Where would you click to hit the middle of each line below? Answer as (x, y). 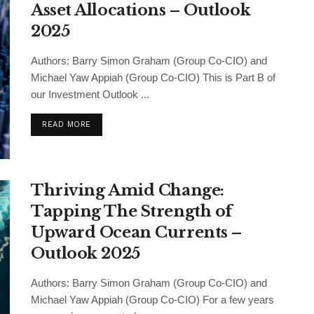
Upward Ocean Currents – (136, 233)
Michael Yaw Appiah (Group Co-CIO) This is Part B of (153, 77)
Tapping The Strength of (132, 212)
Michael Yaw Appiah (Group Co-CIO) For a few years (152, 300)
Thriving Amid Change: (128, 191)
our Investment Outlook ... (90, 94)
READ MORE (67, 124)
